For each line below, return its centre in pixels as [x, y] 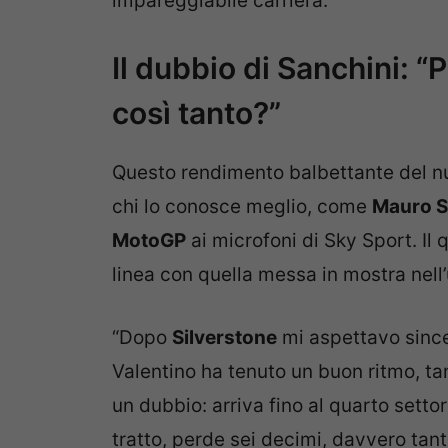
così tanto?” [196, 113]
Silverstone [224, 337]
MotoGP [149, 241]
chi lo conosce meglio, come [242, 207]
